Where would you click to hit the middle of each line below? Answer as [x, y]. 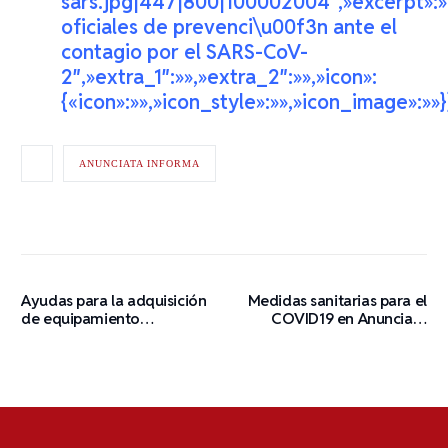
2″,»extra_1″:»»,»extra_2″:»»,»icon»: [219, 77]
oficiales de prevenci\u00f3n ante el [229, 27]
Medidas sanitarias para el [337, 300]
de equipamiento [80, 318]
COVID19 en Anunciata [349, 318]
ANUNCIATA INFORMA [140, 164]
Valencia [397, 336]
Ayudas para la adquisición [114, 300]
